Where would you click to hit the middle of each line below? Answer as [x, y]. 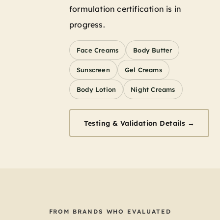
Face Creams [98, 50]
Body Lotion [96, 90]
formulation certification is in [125, 9]
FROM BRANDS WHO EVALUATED [110, 212]
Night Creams [153, 90]
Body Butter [153, 50]
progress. [87, 25]
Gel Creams [143, 70]
